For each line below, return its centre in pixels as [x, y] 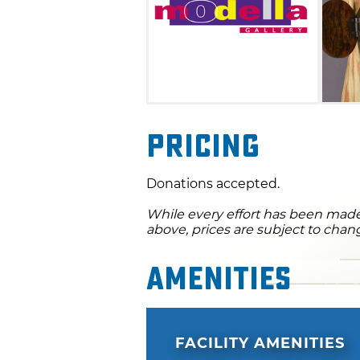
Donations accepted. [213, 183]
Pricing [203, 146]
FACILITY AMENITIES [260, 344]
